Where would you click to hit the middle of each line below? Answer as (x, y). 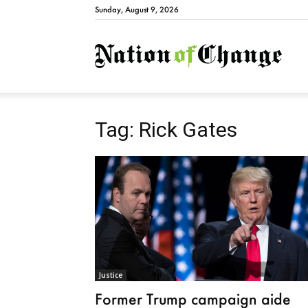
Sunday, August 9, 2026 (137, 10)
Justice (111, 275)
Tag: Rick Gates (166, 130)
